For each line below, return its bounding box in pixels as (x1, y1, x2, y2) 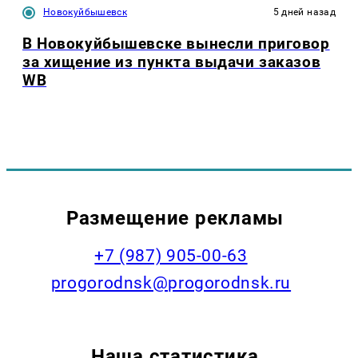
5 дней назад (272, 6, 336, 18)
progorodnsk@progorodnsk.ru (50, 273, 292, 293)
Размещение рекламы (66, 206, 284, 230)
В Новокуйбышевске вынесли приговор (22, 34, 330, 53)
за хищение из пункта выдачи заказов (22, 52, 321, 71)
